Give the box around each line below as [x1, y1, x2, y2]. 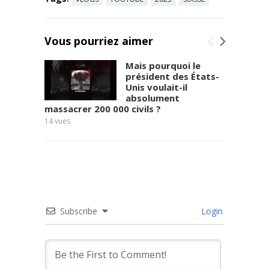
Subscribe [60, 205, 97, 217]
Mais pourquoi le [125, 59, 201, 71]
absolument [125, 91, 180, 104]
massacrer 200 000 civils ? [44, 102, 161, 115]
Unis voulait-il [125, 80, 187, 93]
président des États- [125, 70, 219, 82]
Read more [162, 7, 199, 18]
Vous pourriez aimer [44, 33, 153, 48]
